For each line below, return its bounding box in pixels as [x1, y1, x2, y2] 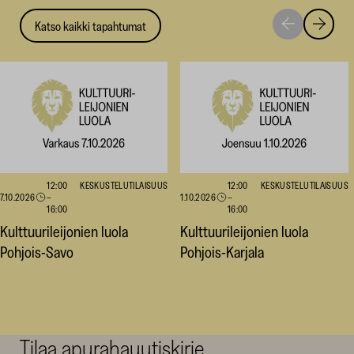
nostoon [287, 46, 324, 62]
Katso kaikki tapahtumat [35, 17, 147, 34]
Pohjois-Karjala [180, 243, 265, 262]
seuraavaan [287, 33, 341, 50]
